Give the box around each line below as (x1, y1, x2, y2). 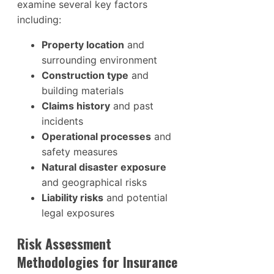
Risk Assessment (17, 233, 111, 253)
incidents (42, 114, 83, 127)
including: (17, 13, 61, 26)
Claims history (42, 99, 110, 112)
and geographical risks (42, 176, 147, 188)
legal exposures (42, 206, 114, 219)
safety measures (42, 145, 117, 158)
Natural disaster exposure (42, 160, 166, 173)
